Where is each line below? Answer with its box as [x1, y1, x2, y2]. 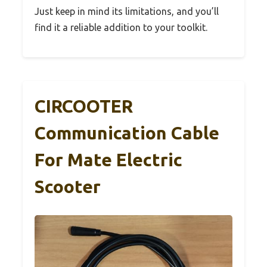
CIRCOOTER [35, 96, 133, 117]
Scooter [35, 176, 101, 197]
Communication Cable [35, 123, 219, 144]
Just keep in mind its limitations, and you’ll [35, 6, 219, 17]
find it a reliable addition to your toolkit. [35, 22, 207, 33]
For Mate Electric [35, 150, 182, 170]
